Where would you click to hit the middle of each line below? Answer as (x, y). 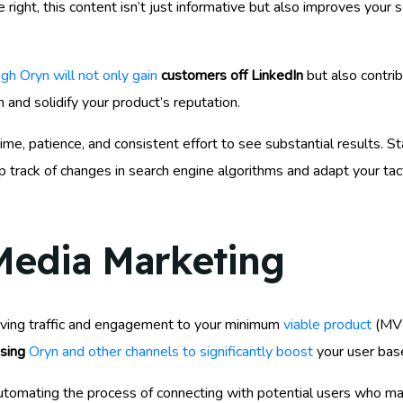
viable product (327, 324)
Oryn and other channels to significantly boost (171, 351)
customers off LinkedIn (230, 75)
